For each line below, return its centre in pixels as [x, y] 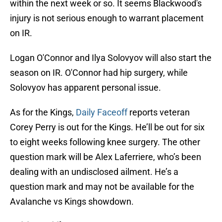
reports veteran [159, 112]
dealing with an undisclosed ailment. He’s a [94, 172]
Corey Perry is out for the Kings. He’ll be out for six [107, 127]
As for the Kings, [43, 112]
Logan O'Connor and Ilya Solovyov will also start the [111, 58]
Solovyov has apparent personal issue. [85, 88]
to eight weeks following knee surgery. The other [105, 142]
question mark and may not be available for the [102, 187]
